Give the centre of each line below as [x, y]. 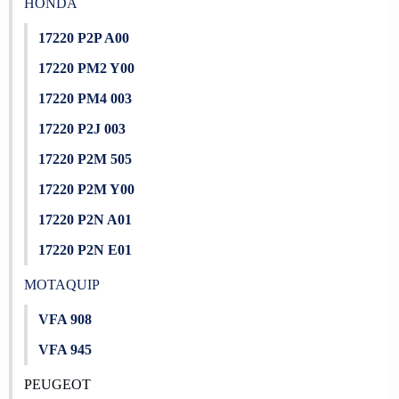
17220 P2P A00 [84, 38]
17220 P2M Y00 [86, 189]
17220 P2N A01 [85, 220]
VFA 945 [65, 350]
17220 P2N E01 [85, 250]
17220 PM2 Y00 [86, 68]
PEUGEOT [57, 384]
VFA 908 [65, 319]
